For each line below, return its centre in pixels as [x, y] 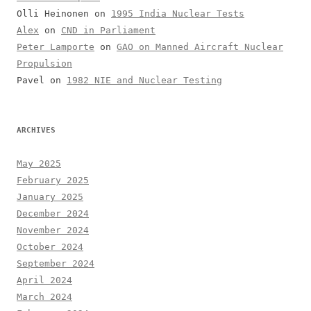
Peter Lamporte [56, 47]
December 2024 [53, 213]
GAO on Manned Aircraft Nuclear [200, 47]
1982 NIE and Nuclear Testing [144, 80]
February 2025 [53, 180]
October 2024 [50, 246]
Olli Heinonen [53, 13]
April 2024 [44, 280]
